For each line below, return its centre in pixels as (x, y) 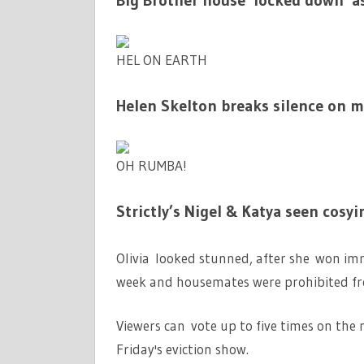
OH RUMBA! (151, 165)
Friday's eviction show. (182, 349)
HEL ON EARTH (161, 59)
